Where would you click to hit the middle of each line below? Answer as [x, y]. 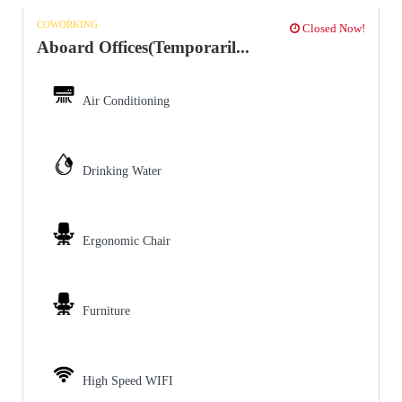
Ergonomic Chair [127, 240]
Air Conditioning [126, 100]
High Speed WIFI [128, 380]
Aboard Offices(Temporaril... [143, 47]
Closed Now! [332, 28]
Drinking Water [122, 170]
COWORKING [67, 24]
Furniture [106, 310]
